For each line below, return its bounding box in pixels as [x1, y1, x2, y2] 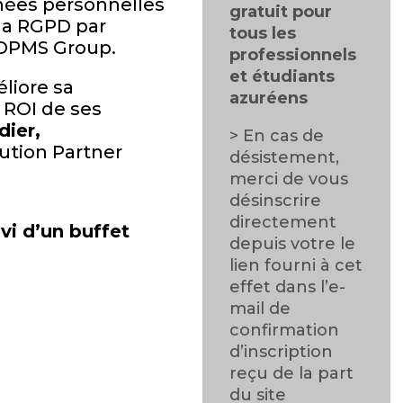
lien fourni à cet [229, 255, 363, 275]
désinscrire [229, 191, 322, 210]
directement [229, 212, 337, 232]
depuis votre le [229, 234, 356, 254]
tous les [229, 23, 297, 43]
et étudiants [229, 67, 336, 86]
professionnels [229, 45, 357, 65]
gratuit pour [229, 2, 333, 22]
